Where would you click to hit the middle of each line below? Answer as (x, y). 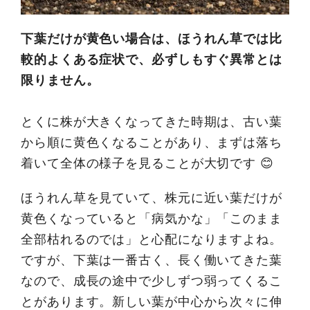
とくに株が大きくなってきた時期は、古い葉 (152, 121)
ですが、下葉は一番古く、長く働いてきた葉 (152, 259)
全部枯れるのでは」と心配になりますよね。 (152, 239)
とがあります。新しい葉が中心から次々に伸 (152, 301)
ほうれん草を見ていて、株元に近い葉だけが (152, 197)
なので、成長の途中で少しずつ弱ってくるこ (152, 280)
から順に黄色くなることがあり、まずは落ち (152, 142)
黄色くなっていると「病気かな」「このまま (152, 218)
